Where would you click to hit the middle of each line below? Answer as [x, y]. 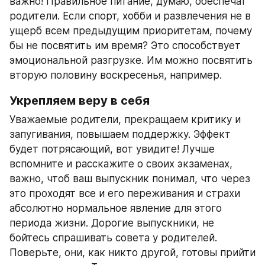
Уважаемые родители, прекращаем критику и [125, 120]
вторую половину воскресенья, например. [116, 75]
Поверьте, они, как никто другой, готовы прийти [132, 253]
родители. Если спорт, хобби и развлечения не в [130, 16]
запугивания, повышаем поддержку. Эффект [120, 135]
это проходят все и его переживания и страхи [125, 194]
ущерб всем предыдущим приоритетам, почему [131, 31]
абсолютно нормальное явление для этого [116, 209]
